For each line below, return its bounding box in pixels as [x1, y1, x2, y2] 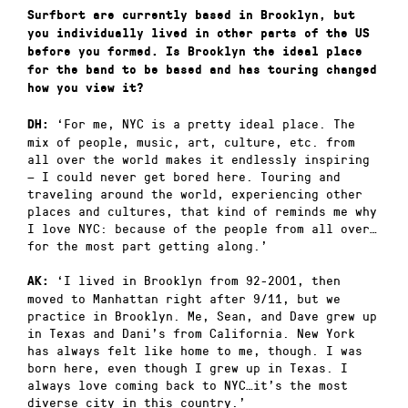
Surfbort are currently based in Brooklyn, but [27, 7, 355, 22]
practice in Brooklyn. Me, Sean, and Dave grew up [27, 307, 377, 325]
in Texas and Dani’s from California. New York [27, 324, 355, 342]
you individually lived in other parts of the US [27, 25, 370, 40]
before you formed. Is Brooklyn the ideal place [27, 44, 362, 58]
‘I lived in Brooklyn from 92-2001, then [49, 271, 341, 290]
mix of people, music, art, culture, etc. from [27, 132, 355, 150]
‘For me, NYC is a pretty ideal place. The [49, 114, 355, 132]
